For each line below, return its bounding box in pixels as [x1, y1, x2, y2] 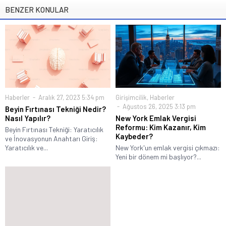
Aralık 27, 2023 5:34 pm [37, 93, 104, 102]
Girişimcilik [116, 93, 147, 102]
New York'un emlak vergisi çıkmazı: [116, 143, 220, 152]
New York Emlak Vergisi [116, 114, 196, 123]
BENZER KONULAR [5, 5, 69, 14]
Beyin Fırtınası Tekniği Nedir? [5, 104, 106, 114]
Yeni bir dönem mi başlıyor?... [116, 152, 201, 161]
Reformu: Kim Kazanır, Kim [116, 123, 206, 132]
